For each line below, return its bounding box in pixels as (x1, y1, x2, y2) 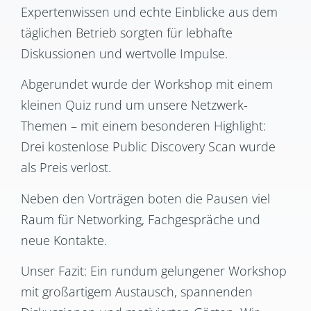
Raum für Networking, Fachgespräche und (21, 210, 260, 228)
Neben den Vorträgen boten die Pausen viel (21, 190, 270, 207)
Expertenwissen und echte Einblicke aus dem (21, 3, 278, 20)
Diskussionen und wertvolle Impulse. (21, 44, 228, 62)
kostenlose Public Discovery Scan (48, 138, 236, 155)
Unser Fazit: (21, 262, 87, 280)
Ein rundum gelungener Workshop (87, 262, 287, 280)
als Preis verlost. (21, 159, 111, 176)
